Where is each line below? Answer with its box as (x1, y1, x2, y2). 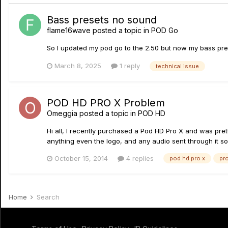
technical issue (156, 62, 199, 70)
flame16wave (47, 26, 91, 35)
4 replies (124, 154, 154, 162)
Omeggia (47, 108, 77, 118)
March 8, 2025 (54, 61, 101, 70)
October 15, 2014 (54, 154, 108, 162)
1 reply (118, 61, 140, 70)
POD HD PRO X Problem (47, 96, 165, 109)
